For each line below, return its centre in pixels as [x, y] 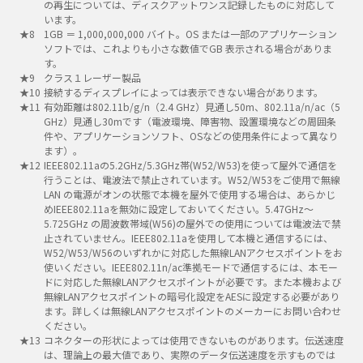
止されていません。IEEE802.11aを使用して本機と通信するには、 [188, 238]
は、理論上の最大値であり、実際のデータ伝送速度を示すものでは [190, 354]
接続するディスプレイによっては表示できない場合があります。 [184, 92]
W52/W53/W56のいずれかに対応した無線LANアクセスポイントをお [193, 252]
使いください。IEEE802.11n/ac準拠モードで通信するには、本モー [191, 267]
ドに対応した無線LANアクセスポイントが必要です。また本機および [192, 282]
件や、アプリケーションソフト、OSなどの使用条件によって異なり [191, 136]
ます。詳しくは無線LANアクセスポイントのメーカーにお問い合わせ [192, 311]
